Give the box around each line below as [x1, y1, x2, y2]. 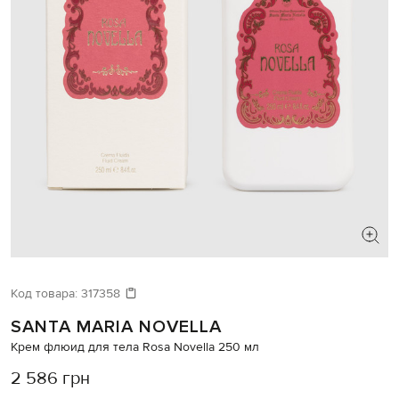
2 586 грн [11, 366, 90, 389]
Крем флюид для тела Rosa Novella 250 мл [11, 338, 259, 355]
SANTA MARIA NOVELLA [11, 315, 222, 338]
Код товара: [11, 285, 81, 302]
